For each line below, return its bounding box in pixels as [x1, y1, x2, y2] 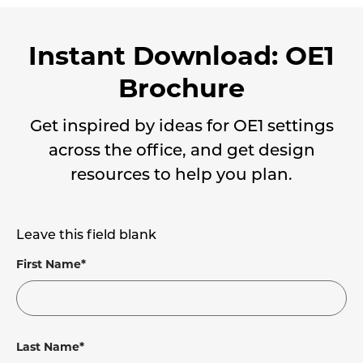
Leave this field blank [16, 229, 156, 242]
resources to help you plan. [70, 168, 293, 184]
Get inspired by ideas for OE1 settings [29, 119, 334, 135]
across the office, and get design [48, 143, 315, 160]
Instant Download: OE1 [28, 40, 335, 71]
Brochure [118, 72, 245, 104]
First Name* [16, 257, 86, 271]
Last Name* [16, 340, 84, 354]
